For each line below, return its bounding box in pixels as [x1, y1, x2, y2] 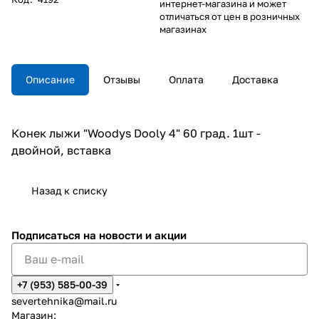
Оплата [169, 73, 204, 85]
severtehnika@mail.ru [11, 295, 117, 307]
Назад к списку [31, 184, 108, 197]
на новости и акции [83, 229, 187, 241]
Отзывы [103, 73, 140, 85]
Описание [26, 73, 75, 85]
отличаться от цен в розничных [159, 10, 300, 22]
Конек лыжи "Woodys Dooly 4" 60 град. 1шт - [11, 125, 261, 140]
